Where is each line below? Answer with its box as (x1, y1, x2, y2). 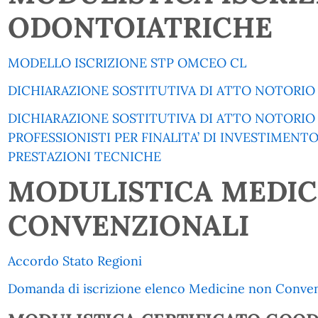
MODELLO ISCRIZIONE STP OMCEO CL (7, 55, 246, 71)
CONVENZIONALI (7, 207, 249, 243)
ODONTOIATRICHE (7, 9, 273, 45)
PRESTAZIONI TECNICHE (7, 148, 161, 165)
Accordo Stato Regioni (7, 253, 142, 269)
